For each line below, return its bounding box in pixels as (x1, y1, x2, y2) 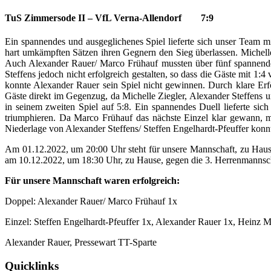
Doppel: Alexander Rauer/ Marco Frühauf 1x (5, 196, 177, 207)
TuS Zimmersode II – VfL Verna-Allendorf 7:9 (5, 13, 214, 24)
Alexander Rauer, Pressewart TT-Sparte (5, 237, 157, 248)
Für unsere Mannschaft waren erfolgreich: (5, 175, 180, 186)
